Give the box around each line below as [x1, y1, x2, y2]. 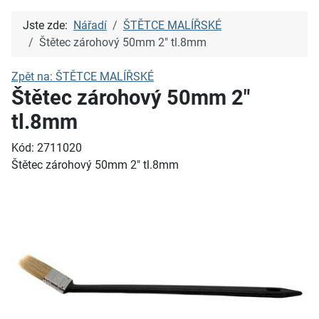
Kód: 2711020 [11, 141, 82, 155]
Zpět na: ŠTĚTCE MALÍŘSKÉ [11, 70, 154, 83]
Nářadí [73, 19, 107, 32]
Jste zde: [23, 19, 73, 32]
